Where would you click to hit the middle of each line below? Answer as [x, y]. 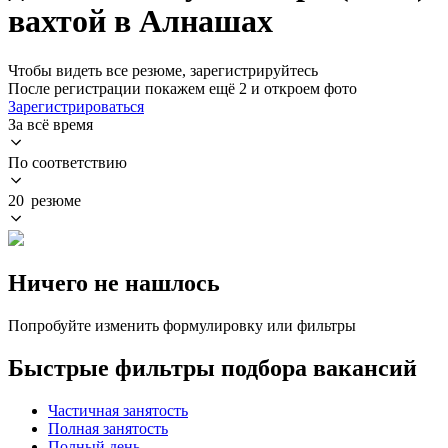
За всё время [50, 124]
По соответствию [67, 162]
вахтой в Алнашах [140, 21]
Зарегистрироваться [76, 106]
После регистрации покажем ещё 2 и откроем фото [182, 88]
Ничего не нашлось [114, 282]
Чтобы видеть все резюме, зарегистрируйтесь [163, 70]
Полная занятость [108, 428]
